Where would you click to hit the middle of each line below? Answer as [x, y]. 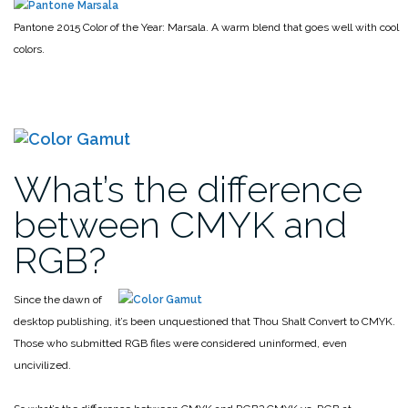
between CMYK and [180, 225]
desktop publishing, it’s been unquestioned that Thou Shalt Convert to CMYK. [204, 322]
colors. [29, 50]
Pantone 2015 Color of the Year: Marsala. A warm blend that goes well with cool [206, 28]
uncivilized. [42, 366]
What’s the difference [188, 189]
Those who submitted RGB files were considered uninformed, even [180, 344]
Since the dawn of [58, 300]
